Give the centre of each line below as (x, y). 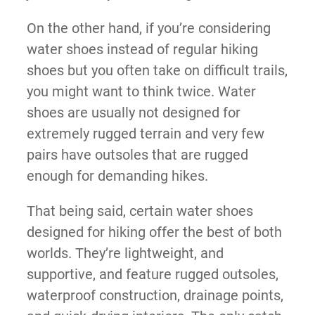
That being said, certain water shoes (140, 211)
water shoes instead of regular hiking (142, 49)
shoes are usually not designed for (133, 112)
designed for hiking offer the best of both (154, 232)
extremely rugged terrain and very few (145, 133)
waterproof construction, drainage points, (155, 295)
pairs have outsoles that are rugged (137, 154)
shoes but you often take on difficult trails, (157, 70)
